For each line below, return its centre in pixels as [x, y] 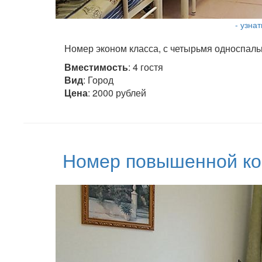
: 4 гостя [146, 67]
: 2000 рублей [117, 93]
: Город [98, 80]
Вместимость [96, 67]
